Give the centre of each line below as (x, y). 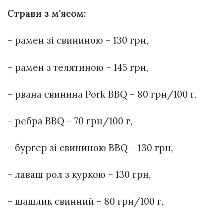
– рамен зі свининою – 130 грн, (78, 40)
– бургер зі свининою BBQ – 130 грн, (90, 148)
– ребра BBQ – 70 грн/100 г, (70, 121)
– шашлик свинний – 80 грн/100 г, (85, 201)
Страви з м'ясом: (47, 14)
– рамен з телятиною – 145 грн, (78, 67)
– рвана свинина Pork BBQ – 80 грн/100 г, (102, 94)
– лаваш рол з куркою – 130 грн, (79, 175)
